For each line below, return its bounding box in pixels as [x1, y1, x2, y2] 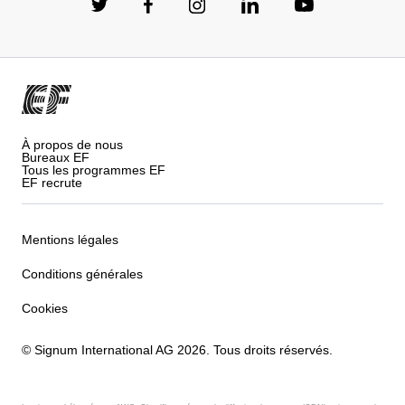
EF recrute [22, 174, 82, 190]
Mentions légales [22, 232, 118, 248]
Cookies [22, 301, 68, 316]
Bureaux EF [22, 149, 89, 165]
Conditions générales [22, 267, 143, 282]
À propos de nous [22, 137, 123, 152]
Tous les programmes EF [22, 162, 165, 177]
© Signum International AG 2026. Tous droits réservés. [22, 342, 333, 357]
